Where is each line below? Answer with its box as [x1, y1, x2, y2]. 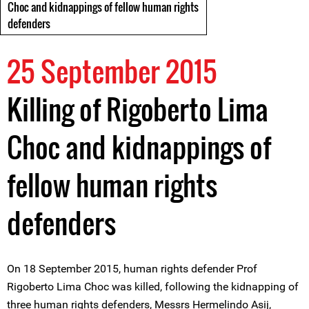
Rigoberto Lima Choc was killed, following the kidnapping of [7, 280, 299, 293]
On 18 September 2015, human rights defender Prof [7, 262, 257, 275]
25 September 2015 [7, 50, 217, 92]
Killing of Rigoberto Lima [7, 88, 268, 130]
